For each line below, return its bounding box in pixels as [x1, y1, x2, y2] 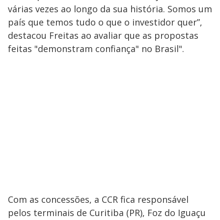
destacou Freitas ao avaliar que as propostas [8, 29, 198, 42]
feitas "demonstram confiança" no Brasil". [8, 43, 187, 55]
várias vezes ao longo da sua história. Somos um [8, 3, 212, 15]
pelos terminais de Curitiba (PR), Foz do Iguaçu [8, 207, 206, 219]
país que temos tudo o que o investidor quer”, [8, 16, 202, 28]
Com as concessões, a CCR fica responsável [8, 193, 189, 206]
